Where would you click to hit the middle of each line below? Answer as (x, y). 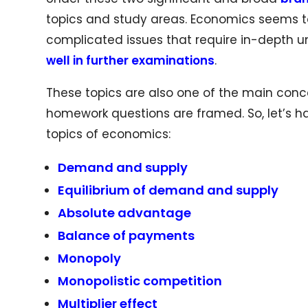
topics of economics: (109, 134)
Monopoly (90, 258)
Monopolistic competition (140, 280)
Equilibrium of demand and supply (168, 190)
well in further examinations (131, 60)
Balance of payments (126, 235)
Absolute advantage (125, 212)
